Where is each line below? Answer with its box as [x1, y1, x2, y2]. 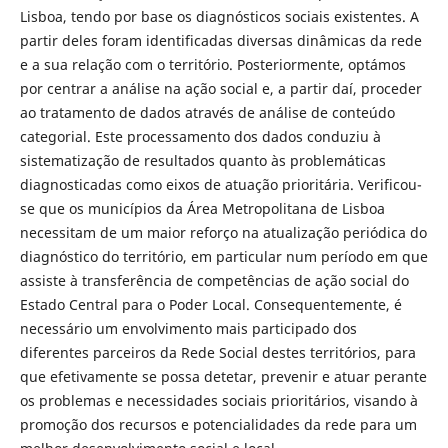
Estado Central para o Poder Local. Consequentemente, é [19, 295, 402, 315]
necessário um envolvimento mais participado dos [19, 319, 357, 339]
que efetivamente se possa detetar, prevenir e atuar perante [19, 367, 427, 387]
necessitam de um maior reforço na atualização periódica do [19, 223, 427, 243]
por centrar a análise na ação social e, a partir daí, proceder [19, 79, 422, 99]
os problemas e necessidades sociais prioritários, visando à [19, 391, 418, 411]
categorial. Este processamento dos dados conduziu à [19, 127, 381, 147]
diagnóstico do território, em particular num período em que [19, 247, 428, 267]
